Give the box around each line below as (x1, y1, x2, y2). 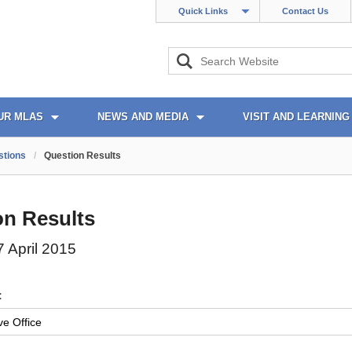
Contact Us (282, 6, 328, 16)
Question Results (44, 150, 121, 161)
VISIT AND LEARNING (243, 111, 350, 123)
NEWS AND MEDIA (97, 111, 189, 123)
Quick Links (178, 6, 228, 16)
